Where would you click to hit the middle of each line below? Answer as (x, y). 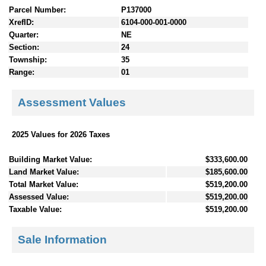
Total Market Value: (44, 184)
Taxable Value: (35, 209)
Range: (22, 72)
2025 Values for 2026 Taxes (61, 134)
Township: (28, 59)
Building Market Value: (50, 159)
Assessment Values (72, 103)
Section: (24, 47)
